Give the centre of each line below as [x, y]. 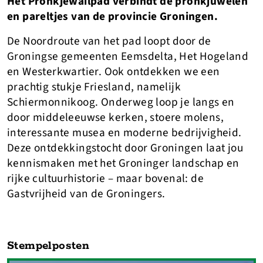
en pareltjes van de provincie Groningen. [112, 16]
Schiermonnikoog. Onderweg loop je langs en [121, 102]
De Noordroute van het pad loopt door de [109, 41]
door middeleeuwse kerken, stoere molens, [115, 117]
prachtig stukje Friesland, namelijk [94, 87]
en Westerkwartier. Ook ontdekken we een [114, 72]
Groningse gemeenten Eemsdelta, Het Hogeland [128, 56]
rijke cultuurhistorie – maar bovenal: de [105, 178]
